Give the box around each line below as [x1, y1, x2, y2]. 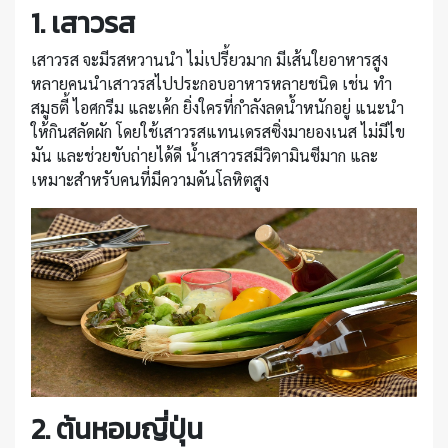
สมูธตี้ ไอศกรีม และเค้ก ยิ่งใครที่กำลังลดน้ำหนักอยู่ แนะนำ [31, 96, 404, 118]
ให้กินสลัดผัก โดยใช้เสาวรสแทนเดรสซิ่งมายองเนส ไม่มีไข [31, 120, 405, 142]
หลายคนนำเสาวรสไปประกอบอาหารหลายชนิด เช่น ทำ [31, 72, 392, 94]
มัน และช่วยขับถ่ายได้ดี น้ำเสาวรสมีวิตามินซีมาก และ [31, 144, 378, 166]
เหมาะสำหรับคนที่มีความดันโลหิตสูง [31, 168, 269, 190]
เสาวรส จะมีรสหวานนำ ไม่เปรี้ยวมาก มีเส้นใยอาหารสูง [31, 48, 388, 70]
